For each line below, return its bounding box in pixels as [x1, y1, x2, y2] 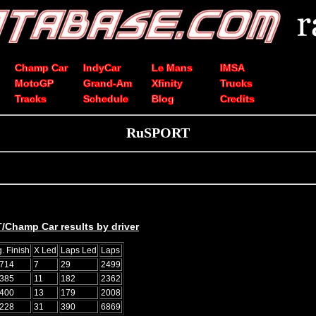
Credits [220, 93, 255, 104]
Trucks [220, 78, 253, 89]
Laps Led [61, 245, 97, 255]
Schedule [83, 93, 128, 104]
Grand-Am [83, 78, 132, 89]
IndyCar [83, 62, 121, 73]
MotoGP [15, 78, 54, 89]
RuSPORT [126, 125, 190, 141]
